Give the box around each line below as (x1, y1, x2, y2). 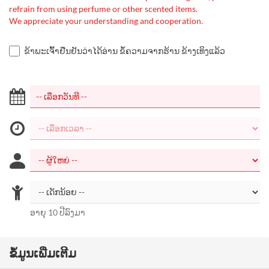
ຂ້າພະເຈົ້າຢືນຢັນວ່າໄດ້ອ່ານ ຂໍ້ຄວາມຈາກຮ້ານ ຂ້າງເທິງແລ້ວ (24, 46, 225, 56)
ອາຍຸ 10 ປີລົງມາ (30, 207, 85, 217)
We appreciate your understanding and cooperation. (9, 16, 203, 26)
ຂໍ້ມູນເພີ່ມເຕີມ (9, 246, 76, 260)
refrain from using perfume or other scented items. (9, 4, 198, 14)
